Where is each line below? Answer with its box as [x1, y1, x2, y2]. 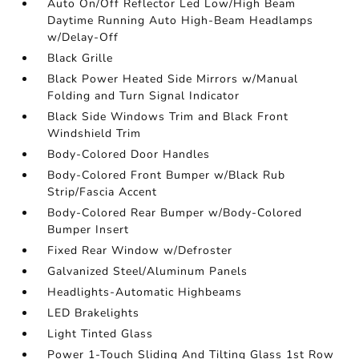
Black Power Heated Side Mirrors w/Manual [47, 71, 299, 87]
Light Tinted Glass [47, 326, 154, 341]
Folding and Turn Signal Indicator [47, 88, 240, 103]
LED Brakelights [47, 305, 140, 321]
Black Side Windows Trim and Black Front [47, 109, 289, 124]
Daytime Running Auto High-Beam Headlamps [47, 13, 314, 28]
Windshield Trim [47, 126, 142, 141]
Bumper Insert [47, 222, 130, 237]
